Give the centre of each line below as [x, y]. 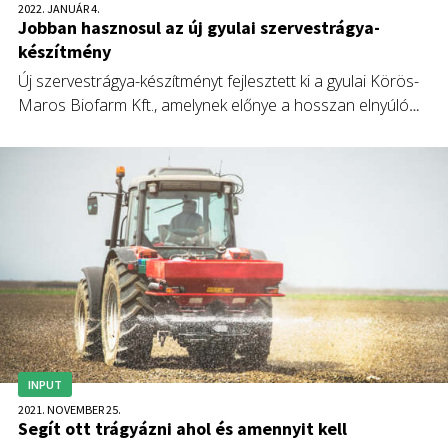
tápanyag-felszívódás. [94, 128]
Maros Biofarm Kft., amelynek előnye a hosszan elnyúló [213, 104]
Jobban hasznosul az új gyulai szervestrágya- [199, 27]
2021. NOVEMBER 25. [69, 409]
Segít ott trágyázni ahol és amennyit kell [182, 428]
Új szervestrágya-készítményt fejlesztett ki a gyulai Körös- [218, 80]
